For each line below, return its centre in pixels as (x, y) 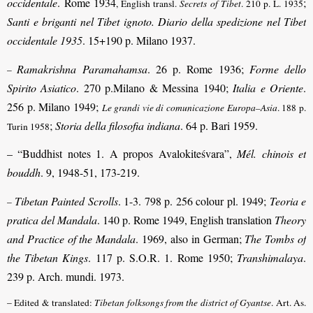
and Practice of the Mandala (72, 238)
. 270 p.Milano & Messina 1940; (155, 87)
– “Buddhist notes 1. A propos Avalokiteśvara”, (122, 154)
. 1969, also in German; (190, 238)
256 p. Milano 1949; (54, 106)
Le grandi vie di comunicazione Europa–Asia (189, 107)
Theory (290, 219)
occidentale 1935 (45, 41)
